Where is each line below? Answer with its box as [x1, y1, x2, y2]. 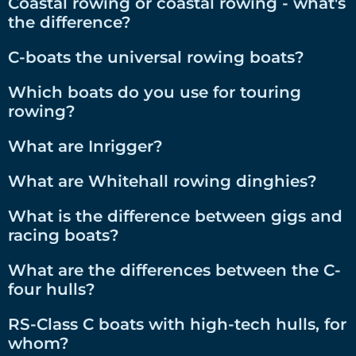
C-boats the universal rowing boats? [8, 47, 304, 67]
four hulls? [8, 279, 95, 299]
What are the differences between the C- [8, 260, 341, 280]
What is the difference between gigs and [8, 206, 342, 226]
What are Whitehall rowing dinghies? [8, 171, 317, 191]
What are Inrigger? [8, 136, 163, 156]
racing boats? [8, 225, 119, 245]
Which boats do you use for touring [8, 82, 301, 102]
